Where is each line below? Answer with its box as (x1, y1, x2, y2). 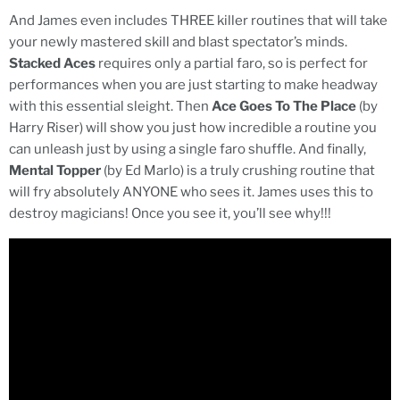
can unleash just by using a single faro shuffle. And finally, (9, 140, 366, 157)
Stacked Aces (9, 54, 96, 71)
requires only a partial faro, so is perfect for (96, 54, 368, 71)
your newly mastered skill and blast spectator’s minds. (9, 33, 347, 50)
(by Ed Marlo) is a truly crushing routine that (101, 162, 375, 179)
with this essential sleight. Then (9, 97, 209, 114)
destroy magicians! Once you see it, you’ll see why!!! (9, 204, 331, 221)
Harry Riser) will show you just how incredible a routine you (9, 119, 377, 136)
